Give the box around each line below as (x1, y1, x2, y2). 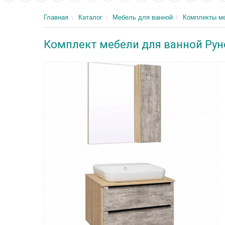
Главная (44, 14, 68, 21)
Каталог (78, 14, 102, 21)
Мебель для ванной (113, 14, 173, 21)
